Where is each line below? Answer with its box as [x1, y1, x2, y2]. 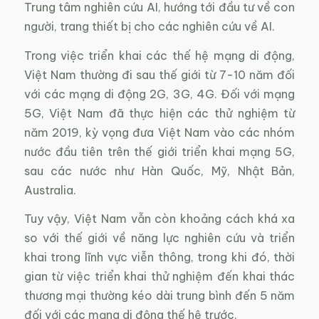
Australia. [23, 182, 76, 197]
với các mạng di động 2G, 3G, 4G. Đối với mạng [23, 86, 296, 101]
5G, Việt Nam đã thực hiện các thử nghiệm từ [23, 105, 296, 120]
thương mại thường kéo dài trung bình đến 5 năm [23, 288, 296, 303]
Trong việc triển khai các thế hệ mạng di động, [23, 48, 296, 63]
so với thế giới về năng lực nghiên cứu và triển [23, 231, 296, 246]
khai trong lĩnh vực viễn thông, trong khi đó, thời [23, 250, 296, 265]
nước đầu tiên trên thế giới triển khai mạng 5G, [23, 144, 296, 159]
